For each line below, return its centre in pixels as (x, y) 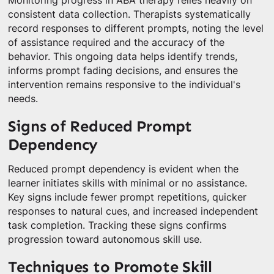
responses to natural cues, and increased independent (133, 212)
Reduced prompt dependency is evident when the (123, 169)
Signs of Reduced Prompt (100, 127)
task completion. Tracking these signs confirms (117, 226)
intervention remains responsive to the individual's (124, 85)
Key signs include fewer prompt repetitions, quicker (127, 198)
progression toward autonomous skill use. (105, 240)
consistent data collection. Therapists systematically (129, 15)
